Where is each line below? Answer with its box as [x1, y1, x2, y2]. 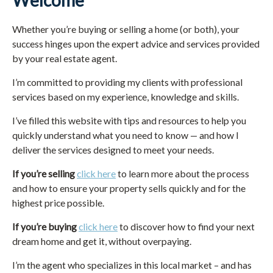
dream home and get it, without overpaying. [12, 235, 191, 247]
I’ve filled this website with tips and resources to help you [12, 114, 246, 126]
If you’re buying [12, 220, 77, 232]
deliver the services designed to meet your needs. [12, 143, 214, 155]
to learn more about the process [116, 167, 249, 179]
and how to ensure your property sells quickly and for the [12, 182, 246, 194]
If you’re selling [12, 167, 75, 179]
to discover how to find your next [118, 220, 255, 232]
